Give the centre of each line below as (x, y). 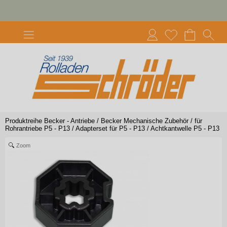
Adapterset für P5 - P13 (110, 129)
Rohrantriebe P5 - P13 (37, 129)
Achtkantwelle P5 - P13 (185, 129)
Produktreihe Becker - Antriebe (50, 121)
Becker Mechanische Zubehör (145, 121)
